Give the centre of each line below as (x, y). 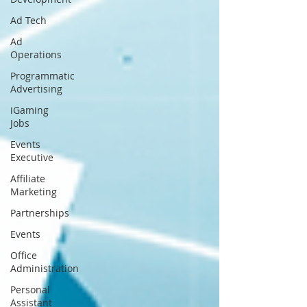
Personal (30, 290)
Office (24, 255)
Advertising (36, 89)
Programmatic (42, 76)
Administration (45, 268)
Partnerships (40, 213)
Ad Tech (28, 20)
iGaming (29, 110)
